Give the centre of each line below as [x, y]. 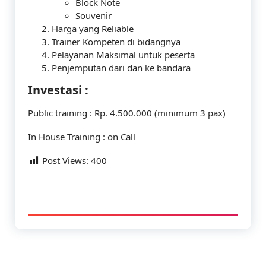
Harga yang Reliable [93, 28]
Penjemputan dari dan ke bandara [121, 68]
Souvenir [94, 15]
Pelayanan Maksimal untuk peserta [123, 55]
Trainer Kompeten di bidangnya [116, 42]
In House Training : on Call [82, 137]
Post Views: [65, 160]
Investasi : [58, 90]
